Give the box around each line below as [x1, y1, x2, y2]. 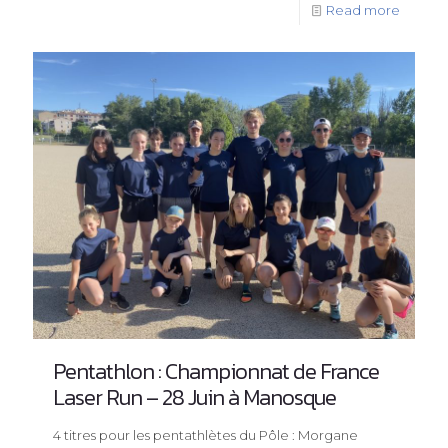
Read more [326, 2, 400, 19]
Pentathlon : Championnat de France [53, 354, 379, 388]
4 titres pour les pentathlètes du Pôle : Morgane [53, 426, 358, 443]
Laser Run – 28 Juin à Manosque [53, 380, 336, 414]
